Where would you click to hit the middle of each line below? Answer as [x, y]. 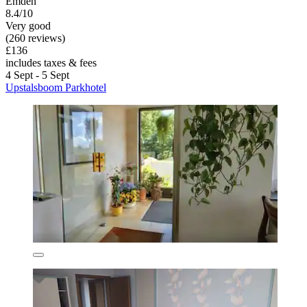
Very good [28, 26]
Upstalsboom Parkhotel [56, 88]
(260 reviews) [35, 38]
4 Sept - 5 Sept [37, 75]
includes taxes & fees [51, 63]
